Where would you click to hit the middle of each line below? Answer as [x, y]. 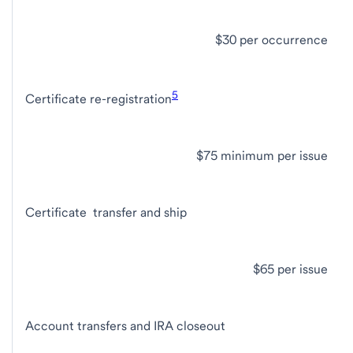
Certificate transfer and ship [106, 213]
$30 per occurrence [271, 39]
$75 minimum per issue [262, 156]
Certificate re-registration [98, 99]
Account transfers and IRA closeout [125, 326]
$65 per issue [290, 269]
